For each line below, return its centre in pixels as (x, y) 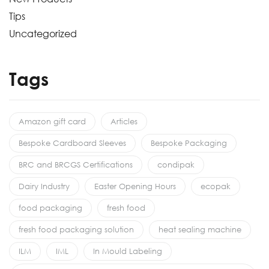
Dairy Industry (44, 186)
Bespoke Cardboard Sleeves (72, 143)
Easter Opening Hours (135, 186)
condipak (176, 164)
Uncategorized (43, 33)
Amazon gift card (52, 121)
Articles (124, 121)
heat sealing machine (200, 229)
